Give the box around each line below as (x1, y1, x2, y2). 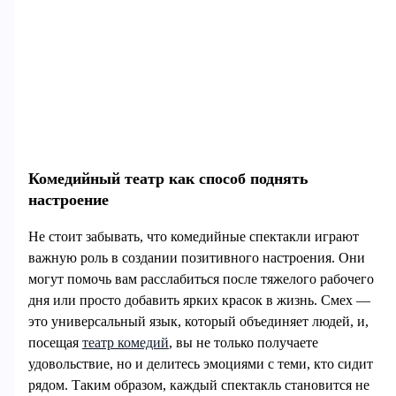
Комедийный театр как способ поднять (27, 169, 308, 187)
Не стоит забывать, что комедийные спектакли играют (27, 229, 359, 245)
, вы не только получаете (168, 335, 318, 351)
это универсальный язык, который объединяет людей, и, (27, 314, 369, 330)
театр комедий (81, 335, 169, 351)
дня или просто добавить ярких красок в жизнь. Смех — (27, 293, 370, 308)
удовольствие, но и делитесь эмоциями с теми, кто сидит (27, 356, 373, 372)
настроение (27, 190, 109, 209)
